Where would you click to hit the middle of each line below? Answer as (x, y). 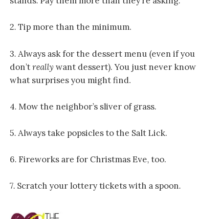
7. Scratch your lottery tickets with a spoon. (95, 186)
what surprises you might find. (70, 80)
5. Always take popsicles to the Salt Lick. (88, 133)
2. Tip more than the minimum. (71, 27)
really (43, 67)
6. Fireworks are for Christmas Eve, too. (88, 160)
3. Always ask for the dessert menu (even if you (102, 54)
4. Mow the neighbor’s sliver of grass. (83, 106)
